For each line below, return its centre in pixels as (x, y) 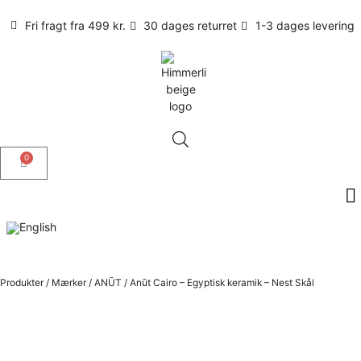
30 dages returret (191, 25)
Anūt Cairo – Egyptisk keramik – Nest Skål (222, 283)
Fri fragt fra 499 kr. (75, 25)
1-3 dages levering (305, 25)
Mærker (69, 283)
